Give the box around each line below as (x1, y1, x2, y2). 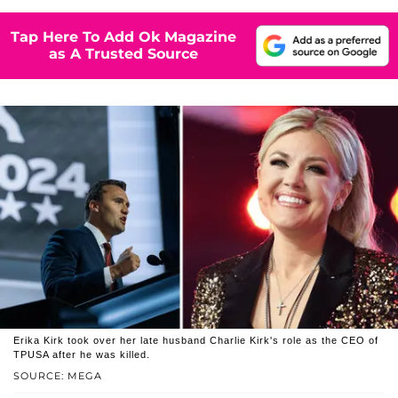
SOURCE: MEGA (13, 370, 102, 383)
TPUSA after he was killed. (13, 349, 150, 361)
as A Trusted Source (49, 45, 198, 63)
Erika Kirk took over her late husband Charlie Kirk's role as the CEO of (13, 335, 378, 346)
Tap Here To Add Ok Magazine (11, 28, 236, 46)
